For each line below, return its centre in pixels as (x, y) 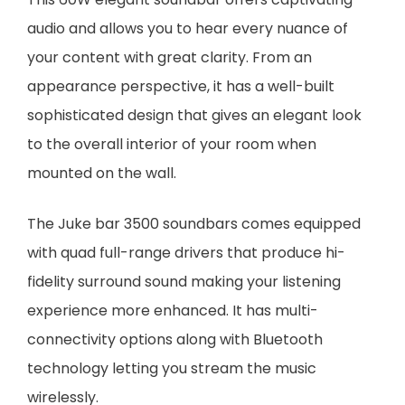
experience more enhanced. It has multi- (173, 310)
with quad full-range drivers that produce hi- (186, 252)
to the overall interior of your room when (172, 144)
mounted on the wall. (102, 173)
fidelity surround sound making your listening (184, 281)
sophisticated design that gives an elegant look (194, 115)
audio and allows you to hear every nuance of (188, 28)
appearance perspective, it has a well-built (181, 86)
